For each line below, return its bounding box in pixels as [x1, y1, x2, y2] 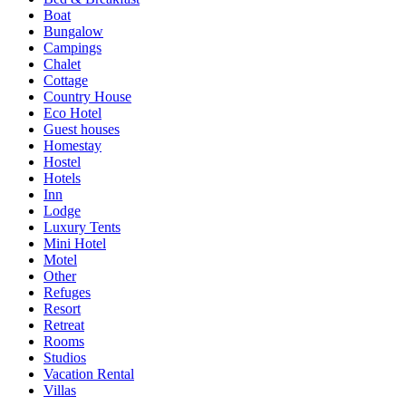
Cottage [43, 72, 88, 88]
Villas [43, 382, 76, 398]
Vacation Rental [43, 365, 134, 382]
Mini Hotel [43, 235, 106, 251]
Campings [43, 39, 101, 55]
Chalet [43, 55, 81, 72]
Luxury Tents [43, 218, 121, 235]
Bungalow [43, 23, 103, 39]
